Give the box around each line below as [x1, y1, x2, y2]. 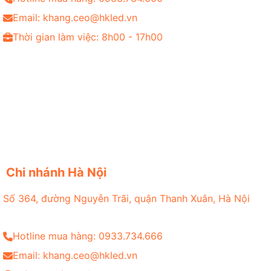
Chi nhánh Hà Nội [6, 165, 106, 180]
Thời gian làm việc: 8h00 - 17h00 [13, 31, 163, 44]
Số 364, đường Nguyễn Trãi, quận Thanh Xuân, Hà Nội [3, 192, 250, 204]
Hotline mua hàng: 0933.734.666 [13, 230, 163, 243]
